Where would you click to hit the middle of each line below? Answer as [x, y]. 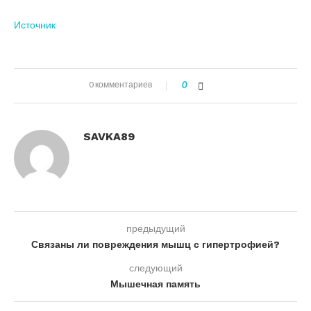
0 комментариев [120, 85]
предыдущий [155, 228]
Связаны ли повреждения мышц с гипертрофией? [155, 245]
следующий [155, 268]
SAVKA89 [109, 137]
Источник [35, 25]
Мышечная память [155, 284]
